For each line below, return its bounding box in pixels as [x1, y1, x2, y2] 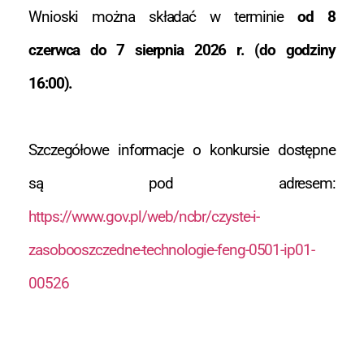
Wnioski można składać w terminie [28, 7, 298, 27]
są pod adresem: [28, 174, 336, 193]
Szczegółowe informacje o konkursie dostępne [28, 141, 336, 160]
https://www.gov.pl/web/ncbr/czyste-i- [28, 207, 260, 227]
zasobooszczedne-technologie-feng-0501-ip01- [28, 240, 314, 260]
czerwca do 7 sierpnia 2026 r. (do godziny [28, 41, 336, 60]
